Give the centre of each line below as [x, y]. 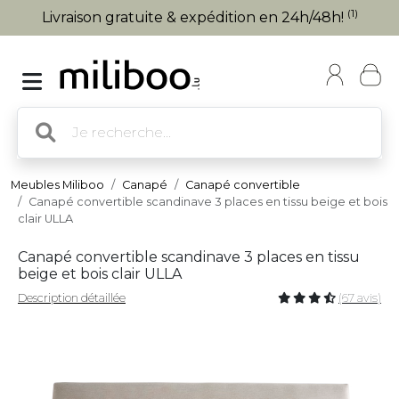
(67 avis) [360, 298]
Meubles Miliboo [57, 185]
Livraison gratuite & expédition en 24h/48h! [194, 17]
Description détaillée [72, 298]
